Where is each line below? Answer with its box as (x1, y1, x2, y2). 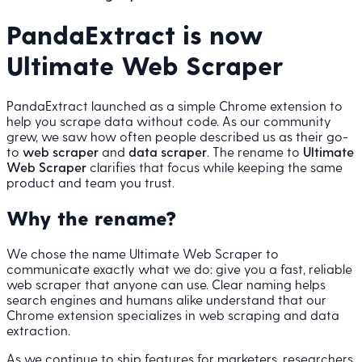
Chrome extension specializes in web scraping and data (6, 306, 339, 322)
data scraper (128, 143, 207, 159)
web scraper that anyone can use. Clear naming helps (6, 276, 326, 292)
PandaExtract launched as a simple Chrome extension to (6, 97, 343, 113)
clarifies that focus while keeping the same (86, 158, 343, 175)
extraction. (6, 322, 70, 338)
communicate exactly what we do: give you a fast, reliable (6, 260, 352, 276)
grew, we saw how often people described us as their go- (6, 128, 348, 144)
